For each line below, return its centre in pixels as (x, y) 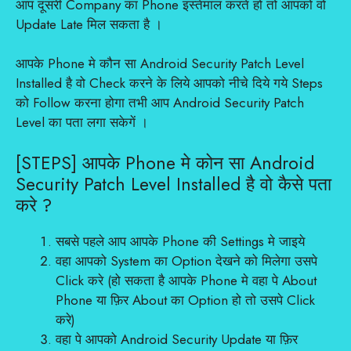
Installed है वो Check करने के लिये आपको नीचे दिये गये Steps (169, 83)
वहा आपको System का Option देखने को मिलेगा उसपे (186, 261)
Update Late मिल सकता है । (89, 24)
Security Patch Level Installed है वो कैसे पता (174, 184)
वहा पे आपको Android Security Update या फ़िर (177, 339)
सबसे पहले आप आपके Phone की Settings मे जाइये (180, 241)
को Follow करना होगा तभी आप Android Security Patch (160, 103)
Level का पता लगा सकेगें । (82, 122)
